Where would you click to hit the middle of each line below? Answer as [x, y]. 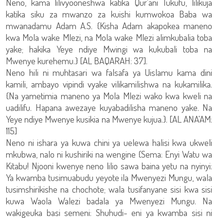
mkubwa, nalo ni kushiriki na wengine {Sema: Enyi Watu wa [109, 154]
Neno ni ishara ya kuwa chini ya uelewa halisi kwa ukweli [109, 142]
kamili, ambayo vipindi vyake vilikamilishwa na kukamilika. [109, 84]
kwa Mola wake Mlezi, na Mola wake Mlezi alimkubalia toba [109, 37]
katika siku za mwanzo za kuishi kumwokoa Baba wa [109, 14]
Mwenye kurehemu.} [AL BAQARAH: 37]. [77, 61]
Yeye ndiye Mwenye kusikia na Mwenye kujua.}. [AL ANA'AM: [109, 119]
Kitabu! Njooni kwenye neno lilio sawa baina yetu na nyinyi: [109, 166]
